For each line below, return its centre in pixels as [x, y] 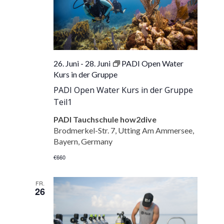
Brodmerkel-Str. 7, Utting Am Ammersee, [124, 130]
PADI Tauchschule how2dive [105, 119]
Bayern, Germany [83, 141]
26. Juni [66, 63]
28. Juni [98, 63]
